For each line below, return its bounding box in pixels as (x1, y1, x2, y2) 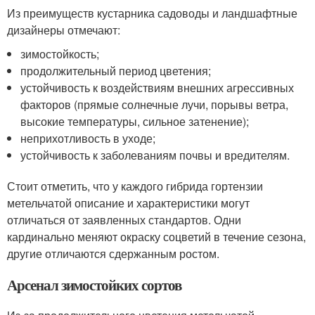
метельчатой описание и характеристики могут (7, 195, 250, 211)
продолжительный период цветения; (20, 63, 212, 79)
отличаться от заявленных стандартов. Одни (7, 212, 241, 228)
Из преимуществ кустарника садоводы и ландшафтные (7, 5, 297, 21)
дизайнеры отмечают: (7, 22, 120, 38)
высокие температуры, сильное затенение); (20, 113, 250, 129)
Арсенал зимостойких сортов (7, 274, 181, 295)
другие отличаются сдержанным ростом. (7, 245, 219, 262)
